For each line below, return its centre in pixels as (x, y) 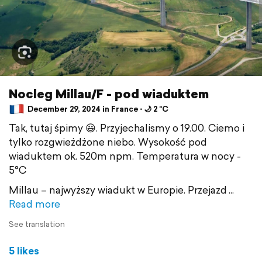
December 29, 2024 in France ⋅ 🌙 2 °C (97, 109)
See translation (37, 224)
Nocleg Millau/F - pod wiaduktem (109, 93)
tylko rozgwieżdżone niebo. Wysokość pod (108, 142)
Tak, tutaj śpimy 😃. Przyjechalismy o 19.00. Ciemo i (127, 127)
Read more (35, 204)
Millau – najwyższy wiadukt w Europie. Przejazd (118, 189)
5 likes (24, 250)
